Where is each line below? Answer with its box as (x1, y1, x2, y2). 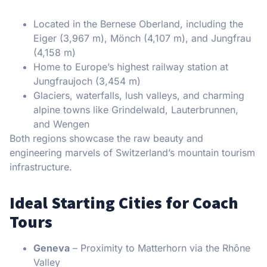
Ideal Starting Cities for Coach (10, 192, 238, 214)
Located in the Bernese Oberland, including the (33, 18, 243, 30)
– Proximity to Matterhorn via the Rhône (70, 242, 250, 254)
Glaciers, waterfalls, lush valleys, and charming (33, 89, 244, 102)
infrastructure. (10, 161, 72, 173)
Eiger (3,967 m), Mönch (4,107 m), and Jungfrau (33, 32, 251, 45)
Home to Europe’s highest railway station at (33, 61, 228, 73)
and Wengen (33, 118, 89, 131)
